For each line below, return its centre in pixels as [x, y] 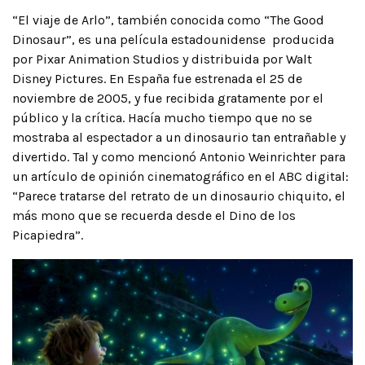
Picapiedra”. [48, 235]
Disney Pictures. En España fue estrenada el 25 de [157, 78]
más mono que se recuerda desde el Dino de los [154, 215]
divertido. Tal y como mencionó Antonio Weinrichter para [179, 156]
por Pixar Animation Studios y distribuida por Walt [162, 59]
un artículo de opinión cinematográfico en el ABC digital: [180, 176]
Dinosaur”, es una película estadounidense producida [173, 39]
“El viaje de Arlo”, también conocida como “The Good [168, 20]
